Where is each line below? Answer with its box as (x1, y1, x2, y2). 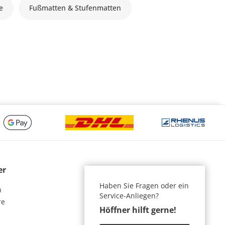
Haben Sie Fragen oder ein (99, 180, 189, 190)
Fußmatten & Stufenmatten (29, 3, 122, 13)
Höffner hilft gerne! (99, 204, 176, 215)
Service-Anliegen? (99, 190, 159, 200)
